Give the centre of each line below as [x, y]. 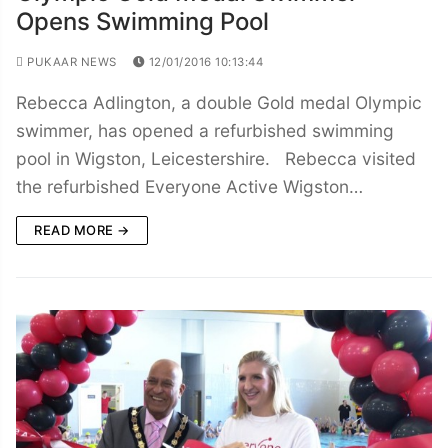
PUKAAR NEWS [70, 61]
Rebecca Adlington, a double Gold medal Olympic [219, 102]
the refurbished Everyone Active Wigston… [189, 186]
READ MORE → [82, 229]
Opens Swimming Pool [142, 21]
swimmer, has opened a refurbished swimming [205, 130]
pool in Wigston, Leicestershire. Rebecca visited [216, 158]
